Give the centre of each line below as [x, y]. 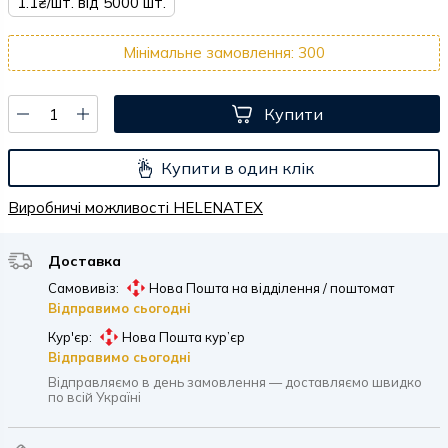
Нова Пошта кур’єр [183, 336]
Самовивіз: [83, 287]
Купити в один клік [237, 167]
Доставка [84, 261]
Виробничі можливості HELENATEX [135, 207]
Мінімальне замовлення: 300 [224, 52]
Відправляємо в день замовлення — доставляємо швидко [235, 382]
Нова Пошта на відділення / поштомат [271, 287]
